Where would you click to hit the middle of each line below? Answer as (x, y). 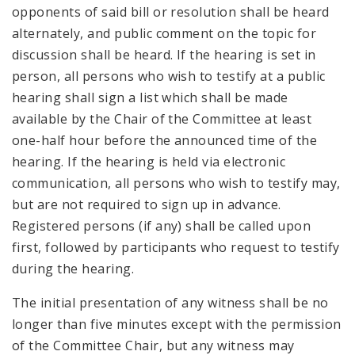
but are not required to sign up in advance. (147, 204)
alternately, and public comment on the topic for (164, 33)
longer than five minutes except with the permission (177, 324)
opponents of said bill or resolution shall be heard (171, 11)
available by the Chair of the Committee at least (162, 118)
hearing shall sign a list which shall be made (150, 97)
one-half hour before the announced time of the (165, 140)
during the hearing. (75, 268)
